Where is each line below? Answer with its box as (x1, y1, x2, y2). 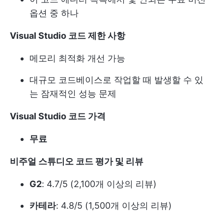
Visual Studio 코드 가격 (10, 111, 106, 122)
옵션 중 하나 (29, 8, 79, 19)
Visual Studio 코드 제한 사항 (10, 30, 125, 41)
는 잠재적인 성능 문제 (29, 88, 116, 99)
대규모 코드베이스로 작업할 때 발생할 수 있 (29, 75, 203, 85)
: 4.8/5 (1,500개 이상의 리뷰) (56, 200, 172, 211)
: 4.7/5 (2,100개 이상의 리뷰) (42, 179, 157, 190)
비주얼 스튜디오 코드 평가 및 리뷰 (10, 156, 143, 167)
